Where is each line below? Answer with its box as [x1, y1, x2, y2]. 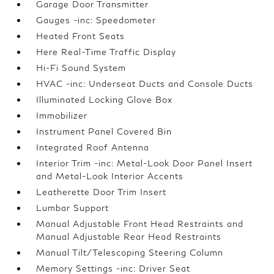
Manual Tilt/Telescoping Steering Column [36, 247, 224, 257]
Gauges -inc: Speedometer [36, 15, 157, 25]
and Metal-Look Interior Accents [36, 171, 184, 181]
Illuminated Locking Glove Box [36, 94, 173, 105]
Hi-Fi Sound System [36, 62, 127, 73]
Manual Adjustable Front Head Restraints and [36, 218, 244, 229]
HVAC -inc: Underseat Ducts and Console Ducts [36, 78, 254, 89]
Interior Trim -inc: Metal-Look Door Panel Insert [36, 158, 253, 168]
